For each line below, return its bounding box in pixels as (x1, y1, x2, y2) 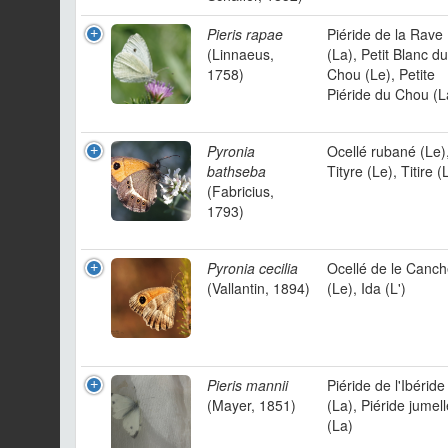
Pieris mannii (207, 375, 288, 395)
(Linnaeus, (207, 44, 274, 64)
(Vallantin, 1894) (207, 278, 310, 298)
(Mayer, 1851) (207, 395, 296, 415)
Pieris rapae (207, 24, 283, 44)
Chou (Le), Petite (327, 64, 435, 84)
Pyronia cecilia (207, 258, 298, 278)
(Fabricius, (207, 181, 274, 201)
